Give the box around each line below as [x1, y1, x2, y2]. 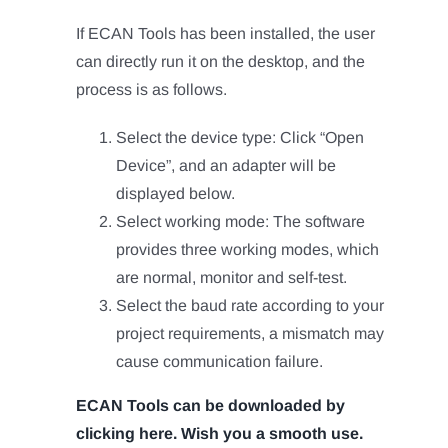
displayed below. [116, 184, 236, 202]
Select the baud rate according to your [116, 296, 385, 314]
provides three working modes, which [116, 240, 380, 258]
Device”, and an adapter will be [116, 156, 337, 174]
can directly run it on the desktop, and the [76, 52, 366, 70]
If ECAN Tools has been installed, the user [76, 24, 376, 42]
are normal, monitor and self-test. [116, 268, 348, 286]
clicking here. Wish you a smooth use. [76, 424, 364, 442]
